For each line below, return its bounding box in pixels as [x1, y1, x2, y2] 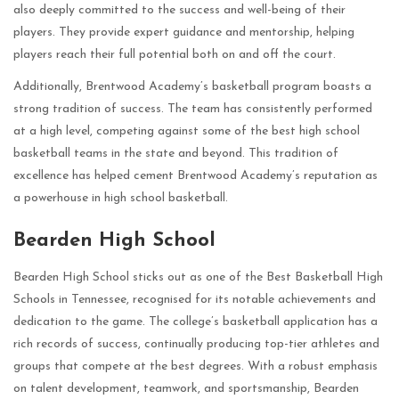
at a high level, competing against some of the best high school [13, 125, 360, 139]
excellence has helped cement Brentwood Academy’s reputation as [13, 169, 378, 183]
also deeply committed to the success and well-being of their [13, 4, 346, 18]
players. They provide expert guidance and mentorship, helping [13, 26, 354, 40]
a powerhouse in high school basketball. [13, 191, 228, 206]
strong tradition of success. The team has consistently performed [13, 102, 372, 117]
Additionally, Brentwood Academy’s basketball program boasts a [13, 80, 371, 94]
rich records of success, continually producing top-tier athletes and [13, 338, 379, 352]
